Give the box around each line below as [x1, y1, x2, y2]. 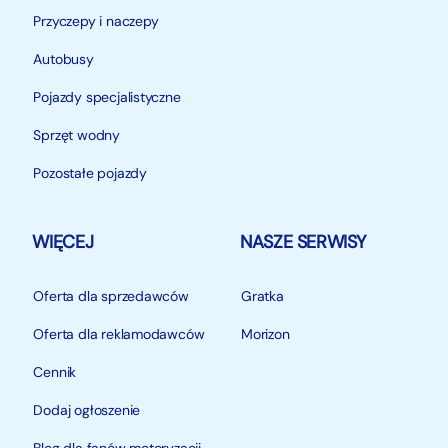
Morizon [241, 324, 290, 343]
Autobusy [33, 49, 94, 68]
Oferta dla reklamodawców [33, 324, 205, 343]
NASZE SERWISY [240, 229, 366, 254]
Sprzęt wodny [33, 125, 120, 144]
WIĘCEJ [32, 229, 94, 254]
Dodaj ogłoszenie [33, 400, 141, 419]
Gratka [241, 286, 284, 305]
